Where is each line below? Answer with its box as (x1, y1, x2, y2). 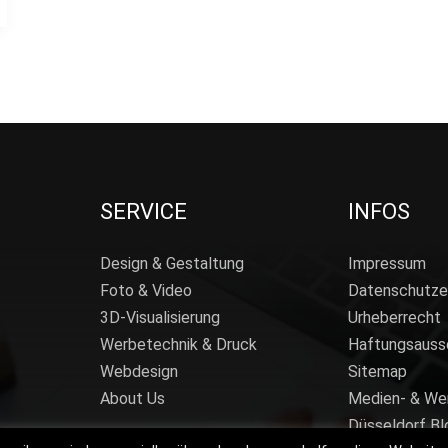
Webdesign (100, 361, 178, 381)
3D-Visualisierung (100, 307, 220, 327)
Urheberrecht (348, 307, 441, 327)
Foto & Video (100, 280, 192, 300)
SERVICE (100, 198, 187, 224)
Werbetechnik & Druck (100, 334, 257, 354)
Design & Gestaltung (100, 253, 244, 273)
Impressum (348, 253, 426, 273)
